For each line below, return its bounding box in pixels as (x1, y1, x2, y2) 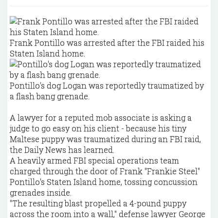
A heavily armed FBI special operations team (10, 155, 179, 165)
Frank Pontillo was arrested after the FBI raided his (10, 37, 204, 48)
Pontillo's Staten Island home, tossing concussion (10, 177, 198, 187)
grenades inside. (10, 187, 72, 198)
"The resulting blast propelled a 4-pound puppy (10, 198, 186, 208)
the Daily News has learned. (10, 145, 114, 155)
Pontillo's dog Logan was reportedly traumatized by (10, 80, 204, 91)
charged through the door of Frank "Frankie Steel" (10, 166, 200, 176)
